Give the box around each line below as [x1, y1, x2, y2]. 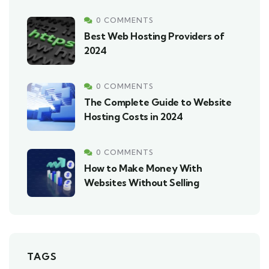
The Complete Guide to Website [84, 96, 232, 109]
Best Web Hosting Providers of [84, 30, 225, 43]
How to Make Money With [84, 162, 202, 175]
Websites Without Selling [84, 177, 199, 189]
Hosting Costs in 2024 [84, 110, 183, 123]
